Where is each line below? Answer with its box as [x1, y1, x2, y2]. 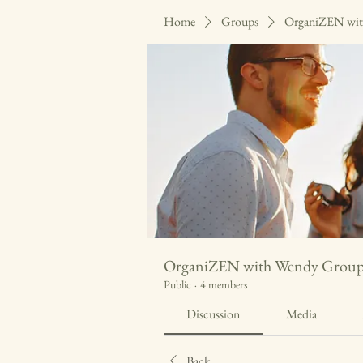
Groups [221, 13, 258, 30]
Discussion [186, 305, 241, 322]
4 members [200, 277, 248, 292]
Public [164, 277, 191, 292]
